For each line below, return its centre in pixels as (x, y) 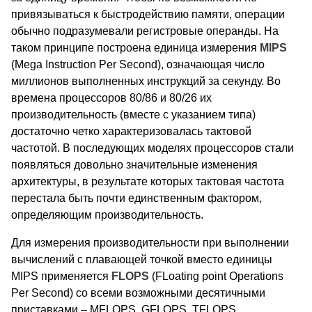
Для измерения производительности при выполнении (150, 242)
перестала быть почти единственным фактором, (136, 198)
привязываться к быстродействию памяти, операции (148, 14)
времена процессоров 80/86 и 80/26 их (111, 97)
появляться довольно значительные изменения (134, 164)
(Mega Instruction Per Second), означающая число (138, 64)
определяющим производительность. (107, 214)
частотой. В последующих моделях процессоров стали (153, 148)
